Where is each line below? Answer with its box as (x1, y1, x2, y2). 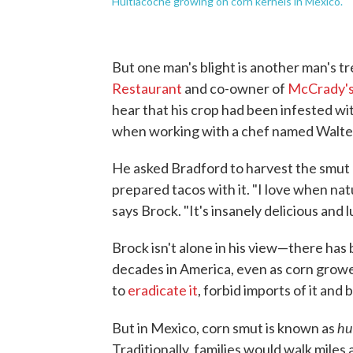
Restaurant (112, 80, 182, 98)
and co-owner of (182, 80, 288, 98)
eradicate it (128, 281, 198, 299)
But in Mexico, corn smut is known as (112, 319, 337, 337)
